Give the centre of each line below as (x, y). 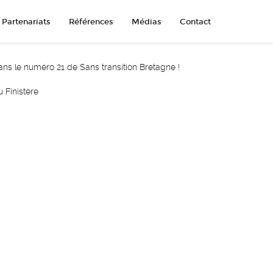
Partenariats (26, 22)
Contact (195, 22)
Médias (147, 22)
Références (91, 22)
